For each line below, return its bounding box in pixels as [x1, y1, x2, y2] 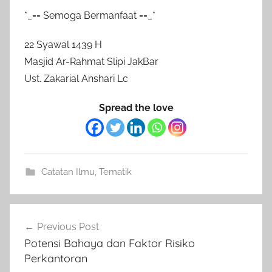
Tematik [98, 166, 132, 177]
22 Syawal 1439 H [24, 38, 102, 50]
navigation [9, 226, 89, 245]
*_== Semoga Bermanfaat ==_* [24, 9, 155, 21]
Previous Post [37, 220, 99, 233]
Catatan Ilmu [41, 166, 95, 177]
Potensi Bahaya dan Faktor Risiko [24, 236, 195, 250]
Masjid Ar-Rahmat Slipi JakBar [24, 55, 158, 67]
